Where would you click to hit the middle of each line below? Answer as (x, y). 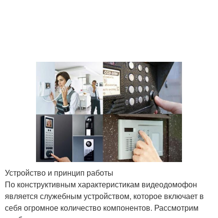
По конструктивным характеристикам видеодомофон (101, 184)
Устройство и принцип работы (59, 173)
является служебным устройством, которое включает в (104, 196)
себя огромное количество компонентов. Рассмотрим (102, 208)
